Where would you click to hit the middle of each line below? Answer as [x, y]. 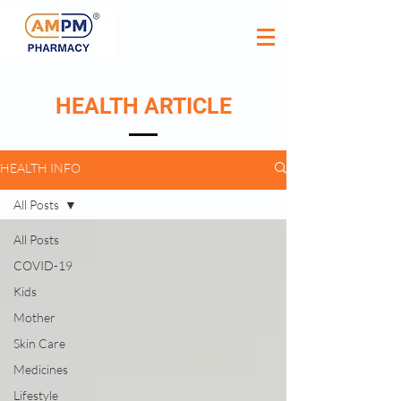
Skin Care [39, 343]
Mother [34, 317]
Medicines [41, 369]
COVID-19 [43, 265]
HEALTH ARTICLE [143, 106]
